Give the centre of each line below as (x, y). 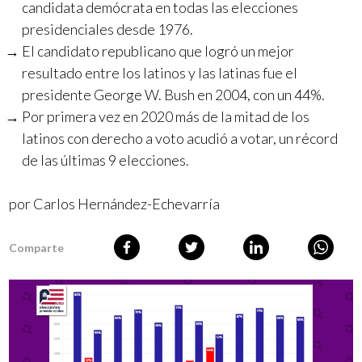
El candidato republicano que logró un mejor (158, 51)
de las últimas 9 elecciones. (106, 160)
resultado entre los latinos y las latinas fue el (160, 73)
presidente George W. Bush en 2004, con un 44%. (174, 95)
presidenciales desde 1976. (108, 29)
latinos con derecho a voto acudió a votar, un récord (180, 138)
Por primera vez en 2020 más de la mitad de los (166, 116)
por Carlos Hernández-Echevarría (115, 204)
